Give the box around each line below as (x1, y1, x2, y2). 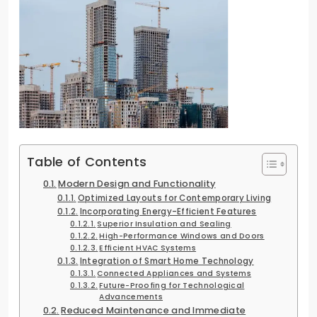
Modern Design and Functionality (58, 177, 216, 190)
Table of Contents (27, 152, 147, 171)
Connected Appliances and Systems (97, 267, 252, 279)
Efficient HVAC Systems (99, 242, 197, 253)
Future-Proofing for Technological (99, 279, 245, 291)
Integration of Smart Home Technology (79, 255, 254, 267)
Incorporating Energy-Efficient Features (79, 205, 257, 217)
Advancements (99, 291, 163, 302)
